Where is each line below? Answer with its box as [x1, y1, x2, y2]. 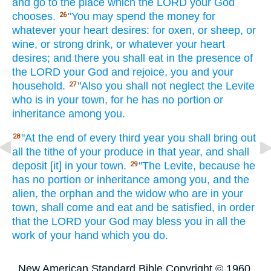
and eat [96, 201, 132, 214]
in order [218, 201, 255, 214]
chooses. [12, 10, 56, 22]
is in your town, [35, 93, 108, 106]
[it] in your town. [50, 160, 126, 172]
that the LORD [12, 215, 82, 228]
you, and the [189, 174, 249, 186]
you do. [132, 229, 168, 242]
